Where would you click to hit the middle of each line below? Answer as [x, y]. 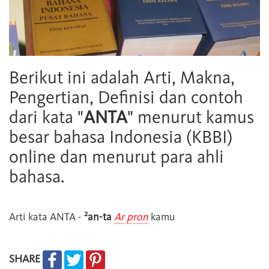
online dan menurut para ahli [116, 157]
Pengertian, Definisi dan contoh [126, 98]
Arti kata [29, 217]
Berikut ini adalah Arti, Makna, [122, 78]
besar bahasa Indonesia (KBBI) [121, 137]
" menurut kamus [191, 117]
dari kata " [46, 117]
